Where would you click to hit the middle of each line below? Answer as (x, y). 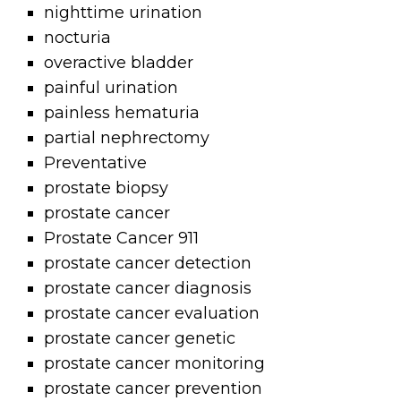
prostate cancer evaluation (152, 314)
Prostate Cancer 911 (122, 239)
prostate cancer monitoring (155, 364)
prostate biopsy (107, 188)
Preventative (96, 163)
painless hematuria (122, 113)
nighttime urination (124, 13)
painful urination (111, 88)
